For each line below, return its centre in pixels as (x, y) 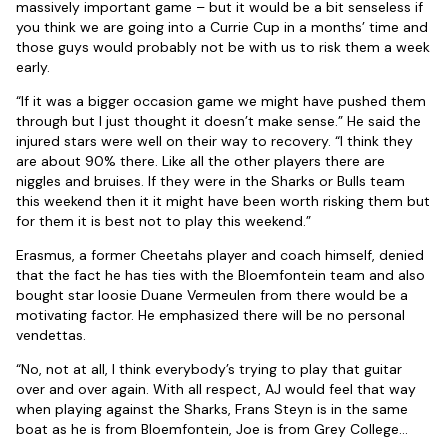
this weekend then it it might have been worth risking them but (223, 201)
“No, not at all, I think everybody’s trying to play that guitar (209, 369)
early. (33, 67)
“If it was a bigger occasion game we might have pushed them (221, 101)
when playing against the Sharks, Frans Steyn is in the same (212, 409)
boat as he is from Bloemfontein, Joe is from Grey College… (212, 429)
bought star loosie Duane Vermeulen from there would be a (212, 295)
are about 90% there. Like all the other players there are (200, 161)
